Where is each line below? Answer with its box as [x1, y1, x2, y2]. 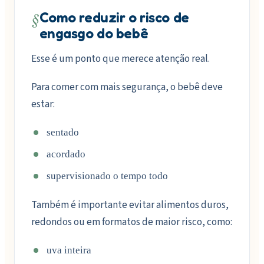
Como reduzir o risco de [39, 9, 189, 27]
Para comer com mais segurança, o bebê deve [31, 80, 223, 94]
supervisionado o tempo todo [47, 170, 168, 181]
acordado [47, 148, 85, 160]
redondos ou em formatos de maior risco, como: [31, 214, 232, 229]
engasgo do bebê [39, 25, 148, 42]
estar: [31, 97, 55, 111]
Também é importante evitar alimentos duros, [31, 197, 229, 212]
